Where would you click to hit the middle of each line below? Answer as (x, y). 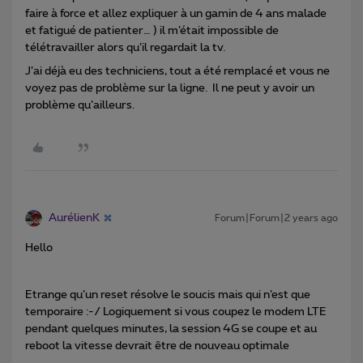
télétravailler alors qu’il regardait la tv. (126, 47)
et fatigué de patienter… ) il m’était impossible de (152, 30)
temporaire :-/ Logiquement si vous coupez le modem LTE (176, 312)
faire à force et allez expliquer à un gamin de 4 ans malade (176, 13)
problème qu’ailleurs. (80, 105)
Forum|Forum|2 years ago (276, 218)
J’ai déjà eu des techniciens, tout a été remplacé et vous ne (177, 71)
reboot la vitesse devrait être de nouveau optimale (157, 346)
